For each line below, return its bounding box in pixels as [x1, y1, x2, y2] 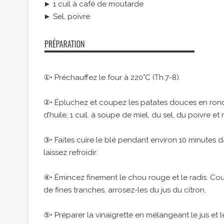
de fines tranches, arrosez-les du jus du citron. [43, 185, 206, 195]
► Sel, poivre [43, 12, 90, 21]
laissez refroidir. [43, 148, 97, 157]
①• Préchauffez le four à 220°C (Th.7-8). [43, 73, 180, 82]
